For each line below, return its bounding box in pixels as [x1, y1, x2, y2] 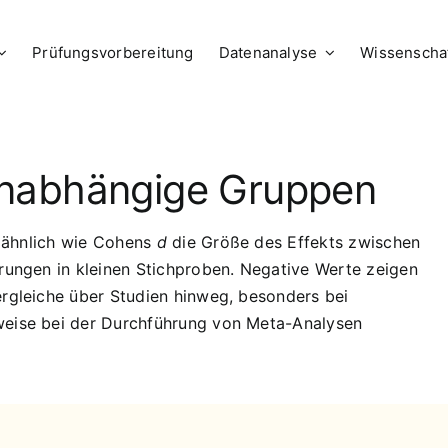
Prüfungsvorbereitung [32, 42, 194, 62]
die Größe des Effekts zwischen [166, 231, 421, 252]
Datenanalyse [218, 42, 318, 62]
